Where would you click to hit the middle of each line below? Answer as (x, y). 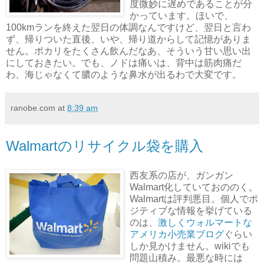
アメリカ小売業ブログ (177, 235)
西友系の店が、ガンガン (181, 176)
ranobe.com (33, 108)
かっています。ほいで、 (181, 16)
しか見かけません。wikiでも (190, 246)
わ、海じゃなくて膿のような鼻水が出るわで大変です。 (124, 75)
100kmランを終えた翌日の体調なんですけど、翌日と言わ (128, 28)
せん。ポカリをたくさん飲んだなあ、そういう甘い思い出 (128, 51)
